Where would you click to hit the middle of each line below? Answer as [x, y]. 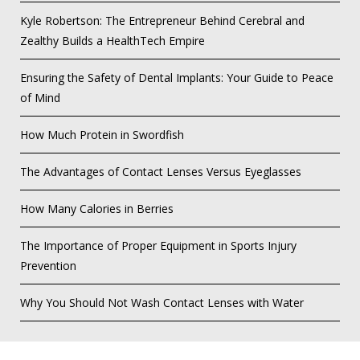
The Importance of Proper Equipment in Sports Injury [158, 246]
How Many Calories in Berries [97, 209]
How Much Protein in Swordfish [102, 135]
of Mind [40, 98]
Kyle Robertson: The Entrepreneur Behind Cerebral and [162, 21]
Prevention [48, 266]
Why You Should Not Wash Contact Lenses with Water [162, 303]
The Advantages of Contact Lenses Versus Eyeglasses [161, 172]
